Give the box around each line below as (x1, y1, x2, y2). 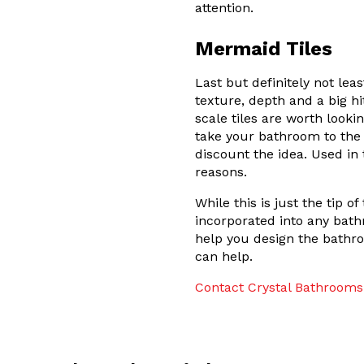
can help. (195, 249, 253, 264)
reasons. (195, 164, 247, 180)
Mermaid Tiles (195, 37, 332, 60)
